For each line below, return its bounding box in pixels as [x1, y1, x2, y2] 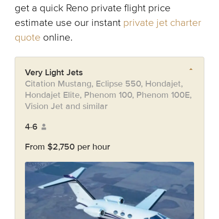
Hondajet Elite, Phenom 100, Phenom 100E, [25, 89, 192, 100]
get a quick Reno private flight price [15, 2, 171, 14]
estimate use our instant [15, 17, 123, 29]
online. [41, 31, 73, 44]
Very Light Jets [25, 67, 83, 78]
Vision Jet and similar [25, 101, 108, 111]
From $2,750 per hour [25, 141, 110, 152]
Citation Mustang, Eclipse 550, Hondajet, [25, 78, 183, 89]
